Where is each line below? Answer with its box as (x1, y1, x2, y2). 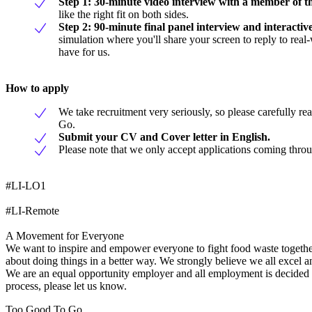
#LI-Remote (6, 204, 59, 217)
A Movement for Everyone (6, 229, 124, 242)
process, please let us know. (6, 279, 127, 292)
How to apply (6, 81, 69, 94)
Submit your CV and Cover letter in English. (58, 130, 270, 143)
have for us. (58, 45, 110, 58)
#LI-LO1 (6, 179, 46, 192)
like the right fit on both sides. (58, 8, 189, 20)
